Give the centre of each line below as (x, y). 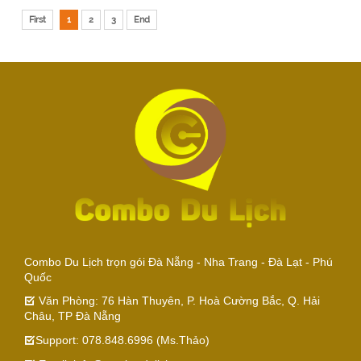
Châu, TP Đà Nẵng (73, 315)
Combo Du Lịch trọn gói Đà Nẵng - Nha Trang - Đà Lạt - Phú (178, 261)
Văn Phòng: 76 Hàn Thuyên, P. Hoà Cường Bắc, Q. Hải (178, 300)
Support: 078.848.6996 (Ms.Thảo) (122, 340)
